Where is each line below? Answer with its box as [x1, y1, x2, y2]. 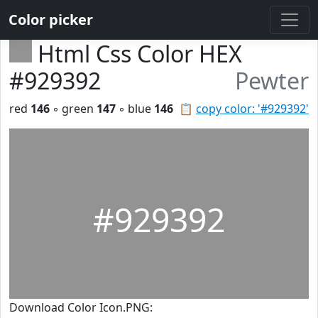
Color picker [9, 10, 93, 29]
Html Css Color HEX [38, 38, 242, 69]
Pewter [235, 65, 309, 96]
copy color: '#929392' [196, 101, 309, 116]
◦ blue [116, 101, 154, 116]
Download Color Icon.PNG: [9, 300, 153, 315]
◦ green [50, 101, 97, 116]
